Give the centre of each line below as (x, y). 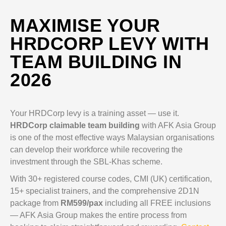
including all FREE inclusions (157, 203)
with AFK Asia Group (178, 125)
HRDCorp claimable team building (75, 125)
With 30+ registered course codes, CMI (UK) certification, (111, 179)
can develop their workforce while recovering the (96, 150)
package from (35, 203)
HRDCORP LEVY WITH (110, 44)
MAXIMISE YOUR (85, 25)
